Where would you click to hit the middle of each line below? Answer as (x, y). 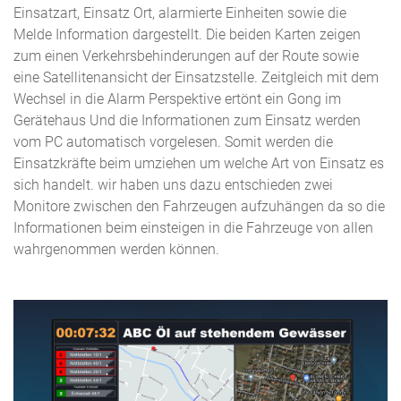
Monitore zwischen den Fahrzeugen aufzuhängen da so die (199, 206)
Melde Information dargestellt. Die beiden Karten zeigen (187, 34)
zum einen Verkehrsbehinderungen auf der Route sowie (186, 55)
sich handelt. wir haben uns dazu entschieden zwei (173, 184)
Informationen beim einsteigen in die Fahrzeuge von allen (193, 227)
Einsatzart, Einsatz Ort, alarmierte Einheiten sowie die (180, 13)
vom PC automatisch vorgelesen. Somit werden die (173, 141)
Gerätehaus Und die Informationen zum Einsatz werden (187, 120)
